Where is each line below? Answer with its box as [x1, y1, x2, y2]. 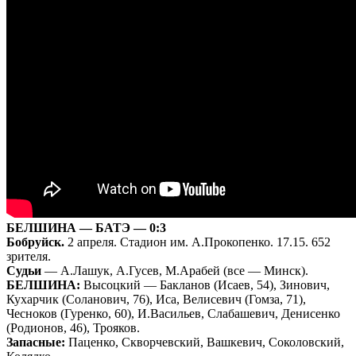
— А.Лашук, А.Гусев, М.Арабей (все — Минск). [41, 263, 308, 277]
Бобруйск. [6, 234, 64, 249]
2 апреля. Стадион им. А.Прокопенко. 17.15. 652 [64, 234, 331, 249]
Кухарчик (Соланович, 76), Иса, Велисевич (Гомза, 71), [6, 292, 306, 306]
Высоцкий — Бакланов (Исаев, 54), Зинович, [80, 277, 330, 292]
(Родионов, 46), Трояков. [6, 320, 140, 335]
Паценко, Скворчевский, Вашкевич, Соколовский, [65, 335, 344, 349]
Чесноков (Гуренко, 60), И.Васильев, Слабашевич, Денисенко [6, 306, 340, 320]
